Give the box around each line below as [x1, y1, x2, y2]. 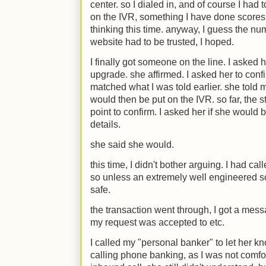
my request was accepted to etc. [90, 217, 224, 227]
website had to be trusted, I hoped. [90, 37, 234, 47]
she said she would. [90, 140, 174, 150]
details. [90, 119, 121, 129]
